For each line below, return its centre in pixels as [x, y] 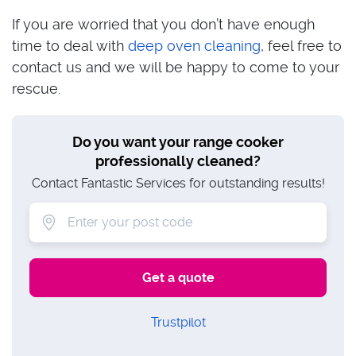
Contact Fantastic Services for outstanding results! [178, 183]
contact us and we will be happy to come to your [176, 67]
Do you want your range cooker [178, 142]
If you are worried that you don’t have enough [163, 24]
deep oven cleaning [194, 46]
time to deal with [70, 46]
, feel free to [301, 46]
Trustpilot [178, 322]
